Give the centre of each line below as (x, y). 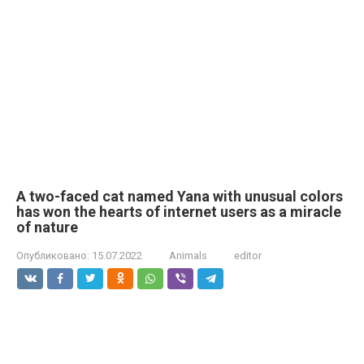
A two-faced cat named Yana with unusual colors (180, 196)
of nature (47, 227)
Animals (188, 256)
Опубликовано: (53, 256)
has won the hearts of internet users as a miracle (179, 212)
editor (248, 256)
